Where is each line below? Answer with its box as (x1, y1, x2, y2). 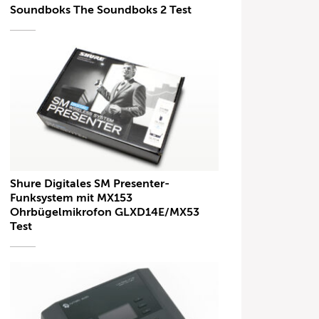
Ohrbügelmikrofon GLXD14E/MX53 (10, 205, 200, 219)
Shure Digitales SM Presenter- (10, 177, 170, 190)
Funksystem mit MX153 (10, 191, 133, 204)
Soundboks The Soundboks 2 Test (10, 4, 192, 17)
